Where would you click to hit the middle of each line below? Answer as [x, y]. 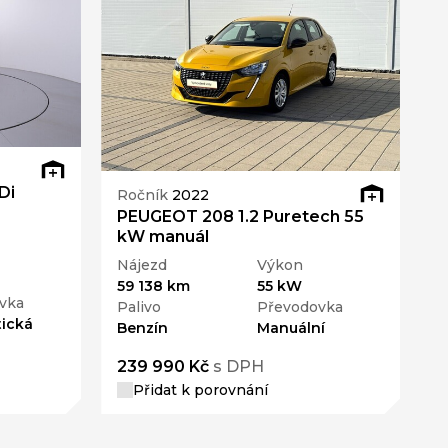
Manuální [290, 328]
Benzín [143, 328]
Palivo [139, 307]
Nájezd [142, 265]
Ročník [145, 194]
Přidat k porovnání [201, 390]
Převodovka [299, 307]
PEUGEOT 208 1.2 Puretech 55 [241, 217]
